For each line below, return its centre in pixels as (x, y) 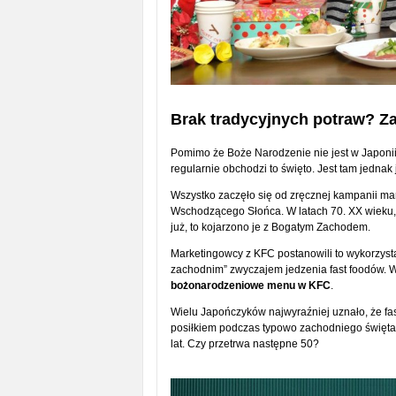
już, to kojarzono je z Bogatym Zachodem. (270, 228)
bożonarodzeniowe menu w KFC (250, 286)
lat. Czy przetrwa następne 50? (244, 344)
